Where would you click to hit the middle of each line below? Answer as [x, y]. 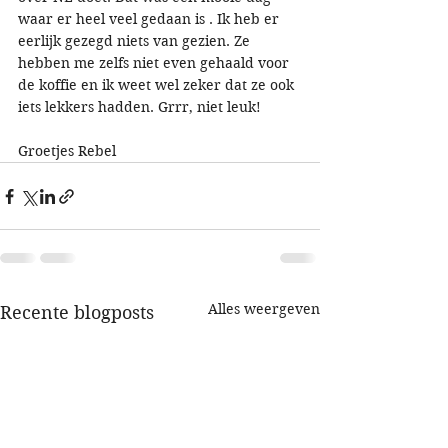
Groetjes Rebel [67, 151]
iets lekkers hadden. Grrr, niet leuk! [139, 107]
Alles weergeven [264, 309]
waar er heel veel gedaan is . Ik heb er [150, 19]
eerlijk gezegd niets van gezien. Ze [136, 41]
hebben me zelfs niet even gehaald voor [155, 63]
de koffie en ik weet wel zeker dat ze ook [158, 85]
